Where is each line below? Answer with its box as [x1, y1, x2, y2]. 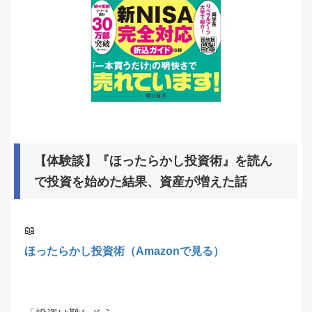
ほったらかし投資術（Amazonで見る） [24, 245, 224, 257]
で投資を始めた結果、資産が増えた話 [34, 175, 247, 189]
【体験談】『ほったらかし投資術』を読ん [34, 154, 272, 168]
